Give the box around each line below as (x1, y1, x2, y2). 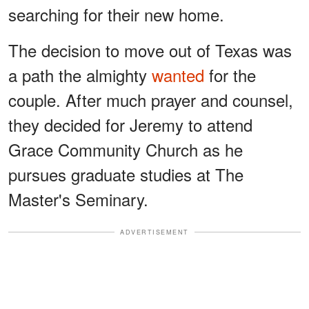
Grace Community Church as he (8, 137, 243, 161)
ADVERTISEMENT (120, 227, 189, 237)
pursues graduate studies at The (8, 161, 243, 186)
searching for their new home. (8, 1, 224, 26)
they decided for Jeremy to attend (8, 112, 252, 137)
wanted (152, 62, 204, 87)
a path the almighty (8, 62, 152, 87)
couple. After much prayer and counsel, (8, 87, 293, 112)
